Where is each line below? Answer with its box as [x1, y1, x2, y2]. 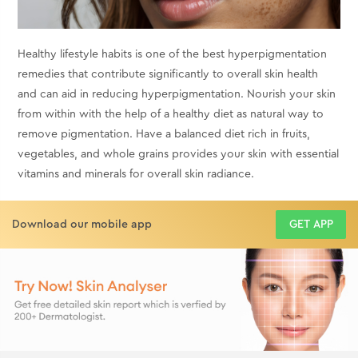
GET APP [288, 219, 333, 231]
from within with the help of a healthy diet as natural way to [18, 109, 324, 121]
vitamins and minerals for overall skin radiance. [18, 169, 255, 181]
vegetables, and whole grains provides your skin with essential [18, 149, 340, 161]
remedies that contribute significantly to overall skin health [18, 69, 319, 81]
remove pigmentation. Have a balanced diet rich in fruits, [18, 129, 311, 141]
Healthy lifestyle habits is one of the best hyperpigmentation [18, 49, 328, 61]
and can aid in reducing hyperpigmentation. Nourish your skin [18, 89, 336, 101]
